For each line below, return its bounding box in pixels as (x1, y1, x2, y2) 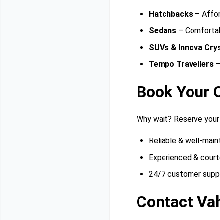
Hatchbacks (149, 9, 193, 19)
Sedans (149, 26, 176, 35)
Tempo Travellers (149, 59, 214, 69)
